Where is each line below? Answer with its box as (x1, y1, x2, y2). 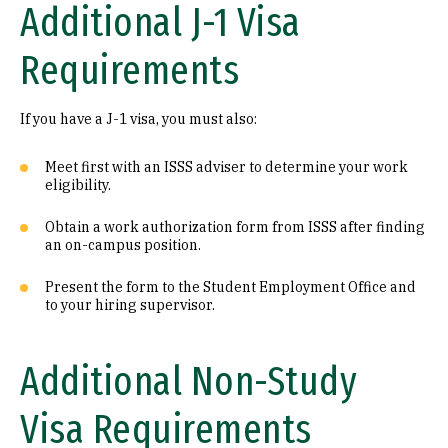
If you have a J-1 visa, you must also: (20, 110, 257, 128)
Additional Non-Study (20, 358, 357, 406)
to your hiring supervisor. (45, 296, 215, 314)
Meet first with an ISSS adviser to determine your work (45, 158, 408, 176)
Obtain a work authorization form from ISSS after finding (45, 218, 425, 236)
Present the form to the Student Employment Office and (45, 278, 416, 296)
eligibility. (45, 176, 111, 194)
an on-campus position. (45, 236, 201, 254)
